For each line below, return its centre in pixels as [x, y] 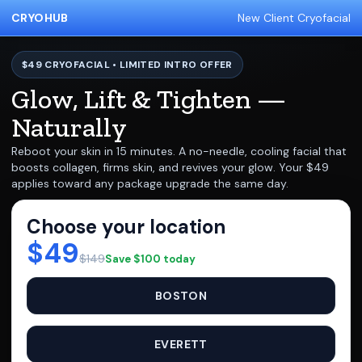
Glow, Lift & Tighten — [149, 99]
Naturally [69, 127]
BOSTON [181, 296]
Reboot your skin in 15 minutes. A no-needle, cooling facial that [179, 151]
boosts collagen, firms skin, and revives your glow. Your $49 [170, 167]
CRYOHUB [40, 18]
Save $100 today [150, 259]
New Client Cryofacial [294, 18]
